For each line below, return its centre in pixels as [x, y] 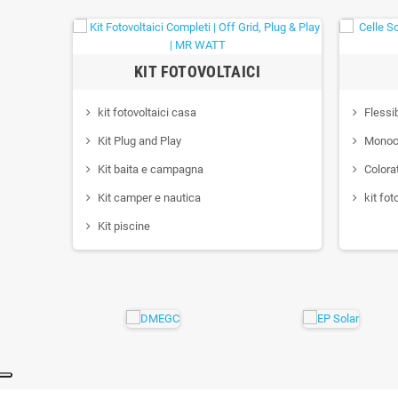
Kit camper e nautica [149, 197]
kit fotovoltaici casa [147, 112]
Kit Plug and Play [139, 140]
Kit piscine [124, 226]
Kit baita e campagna [151, 169]
